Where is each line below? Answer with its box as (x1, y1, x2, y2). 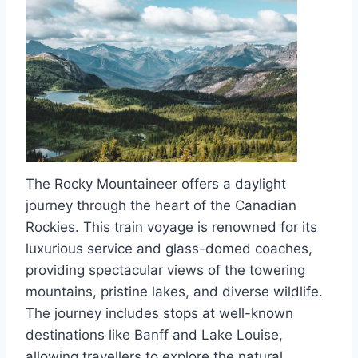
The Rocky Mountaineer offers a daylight (26, 176, 286, 193)
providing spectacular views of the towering (26, 262, 305, 279)
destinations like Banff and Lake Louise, (26, 327, 283, 344)
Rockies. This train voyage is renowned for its (26, 219, 317, 236)
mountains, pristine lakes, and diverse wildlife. (26, 284, 323, 300)
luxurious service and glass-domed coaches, (26, 241, 312, 257)
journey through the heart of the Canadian (26, 197, 296, 214)
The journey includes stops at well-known (26, 305, 293, 322)
